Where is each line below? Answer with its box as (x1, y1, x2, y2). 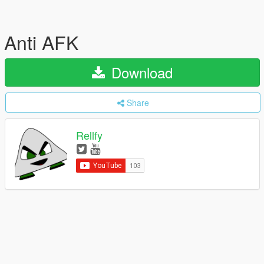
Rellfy (76, 127, 103, 143)
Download (107, 62, 173, 82)
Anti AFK (4, 28, 78, 55)
